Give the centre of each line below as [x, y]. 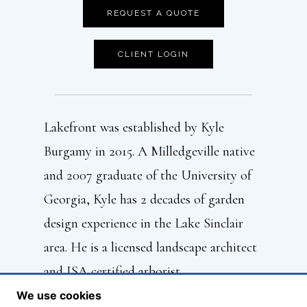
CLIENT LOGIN [153, 54]
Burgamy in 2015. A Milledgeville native [149, 151]
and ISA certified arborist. [113, 271]
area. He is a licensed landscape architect [150, 247]
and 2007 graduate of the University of [148, 175]
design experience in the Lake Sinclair [144, 223]
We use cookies [59, 295]
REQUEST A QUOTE [153, 13]
